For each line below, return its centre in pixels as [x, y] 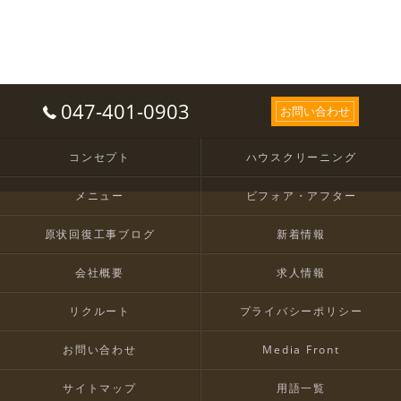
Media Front [301, 349]
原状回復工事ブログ [100, 234]
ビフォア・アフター [301, 195]
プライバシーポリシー [301, 311]
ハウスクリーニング [301, 157]
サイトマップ [100, 388]
